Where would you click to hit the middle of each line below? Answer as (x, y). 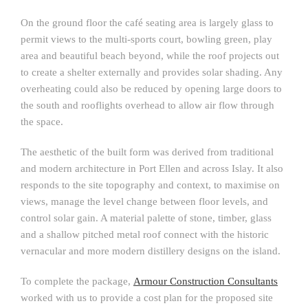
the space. (42, 121)
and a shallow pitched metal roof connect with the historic (145, 234)
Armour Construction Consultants (206, 281)
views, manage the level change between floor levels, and (144, 201)
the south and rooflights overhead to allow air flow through (147, 105)
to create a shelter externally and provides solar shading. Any (152, 72)
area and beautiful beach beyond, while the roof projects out (150, 55)
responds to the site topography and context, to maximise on (150, 185)
